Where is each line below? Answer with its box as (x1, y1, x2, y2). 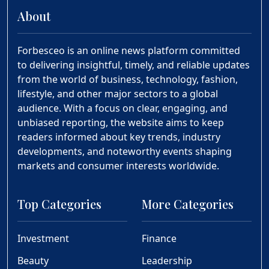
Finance (142, 232, 177, 246)
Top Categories (17, 196, 101, 213)
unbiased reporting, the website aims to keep (17, 116, 224, 130)
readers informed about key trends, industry (17, 130, 220, 144)
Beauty (17, 254, 49, 268)
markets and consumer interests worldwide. (17, 159, 219, 173)
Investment (17, 232, 69, 246)
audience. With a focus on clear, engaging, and (17, 101, 228, 115)
